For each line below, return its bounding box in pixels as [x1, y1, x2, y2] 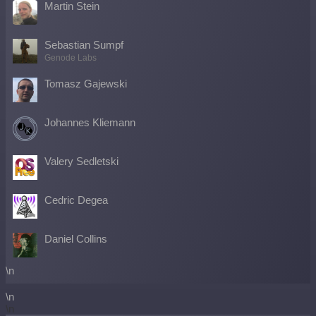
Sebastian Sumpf [44, 39, 123, 51]
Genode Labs [44, 53, 97, 63]
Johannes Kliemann [44, 116, 135, 129]
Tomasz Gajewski [44, 78, 127, 90]
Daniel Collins [44, 233, 107, 245]
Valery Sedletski [44, 155, 119, 168]
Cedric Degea [44, 194, 108, 207]
